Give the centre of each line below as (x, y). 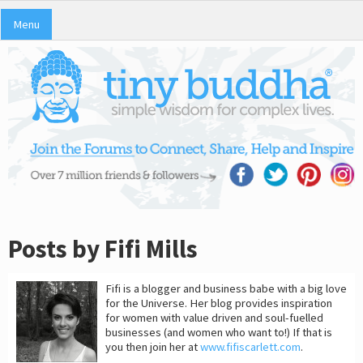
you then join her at (153, 347)
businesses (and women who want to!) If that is (219, 333)
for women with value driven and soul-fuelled (214, 318)
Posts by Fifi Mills (103, 248)
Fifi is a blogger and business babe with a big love (226, 289)
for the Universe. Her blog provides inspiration (219, 303)
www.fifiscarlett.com (250, 347)
